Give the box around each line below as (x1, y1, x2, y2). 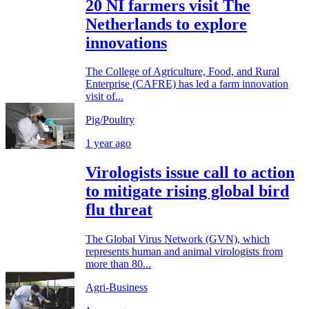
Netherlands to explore (86, 14, 247, 33)
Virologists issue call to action (86, 163, 295, 182)
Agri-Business (86, 281, 148, 294)
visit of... (86, 90, 123, 103)
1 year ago (86, 137, 131, 150)
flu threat (86, 201, 152, 219)
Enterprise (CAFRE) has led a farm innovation (86, 78, 288, 90)
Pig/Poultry (86, 114, 134, 126)
